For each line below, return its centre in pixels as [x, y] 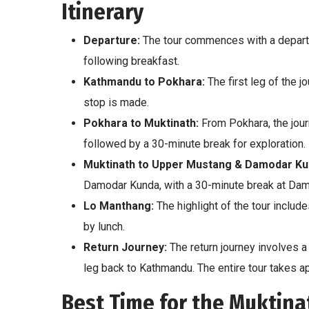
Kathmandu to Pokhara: [144, 81]
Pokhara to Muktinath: [141, 123]
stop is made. [116, 102]
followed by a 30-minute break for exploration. [195, 143]
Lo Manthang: [119, 206]
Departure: [112, 40]
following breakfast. [131, 61]
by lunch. [104, 226]
